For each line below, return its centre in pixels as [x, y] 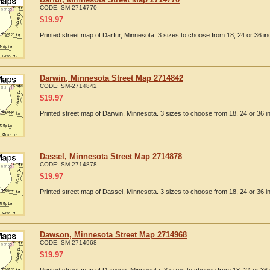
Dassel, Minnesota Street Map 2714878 [111, 156]
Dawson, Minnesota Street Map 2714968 [113, 235]
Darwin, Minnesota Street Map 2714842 [111, 78]
